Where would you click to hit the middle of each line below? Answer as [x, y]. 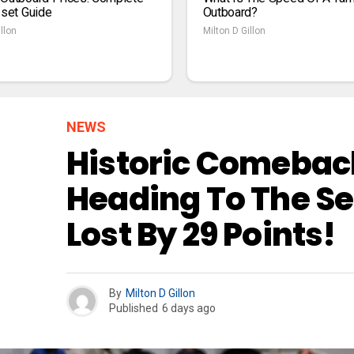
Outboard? [230, 12]
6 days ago [189, 309]
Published [134, 309]
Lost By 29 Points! [201, 234]
